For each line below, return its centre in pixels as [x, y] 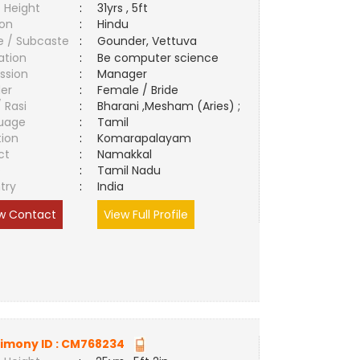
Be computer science [158, 58]
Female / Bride [141, 90]
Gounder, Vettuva [147, 41]
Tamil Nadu [129, 170]
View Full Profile [146, 215]
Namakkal [128, 154]
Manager [123, 74]
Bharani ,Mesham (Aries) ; [169, 106]
